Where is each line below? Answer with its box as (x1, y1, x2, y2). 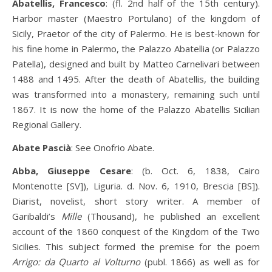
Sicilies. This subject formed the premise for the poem (12, 240, 260, 253)
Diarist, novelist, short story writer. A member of (12, 195, 260, 207)
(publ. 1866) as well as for (140, 256, 260, 268)
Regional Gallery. (12, 118, 81, 131)
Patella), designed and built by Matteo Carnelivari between (12, 58, 260, 70)
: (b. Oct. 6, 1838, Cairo (131, 165, 260, 177)
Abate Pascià (12, 141, 71, 154)
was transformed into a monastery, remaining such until (12, 88, 260, 100)
